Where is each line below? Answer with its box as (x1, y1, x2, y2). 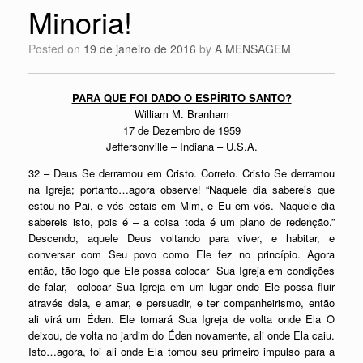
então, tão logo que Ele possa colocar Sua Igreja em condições (28, 262, 335, 278)
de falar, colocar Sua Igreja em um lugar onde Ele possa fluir (28, 278, 335, 294)
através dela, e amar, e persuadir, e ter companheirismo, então (28, 294, 335, 310)
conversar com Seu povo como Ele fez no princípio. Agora (28, 246, 335, 262)
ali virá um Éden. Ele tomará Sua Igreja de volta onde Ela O (28, 310, 335, 327)
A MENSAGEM (215, 41, 291, 57)
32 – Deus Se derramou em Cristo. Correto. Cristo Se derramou (28, 164, 335, 181)
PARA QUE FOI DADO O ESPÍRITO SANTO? (71, 89, 292, 105)
